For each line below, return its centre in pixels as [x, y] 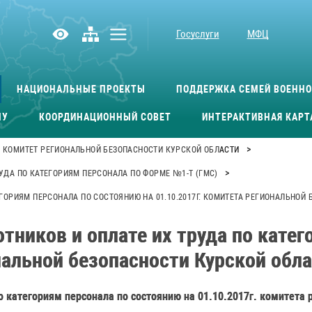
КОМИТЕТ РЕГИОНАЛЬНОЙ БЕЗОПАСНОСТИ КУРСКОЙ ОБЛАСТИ [121, 150]
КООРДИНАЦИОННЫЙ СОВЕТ [105, 117]
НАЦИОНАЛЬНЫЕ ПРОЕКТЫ [81, 89]
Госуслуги [197, 34]
